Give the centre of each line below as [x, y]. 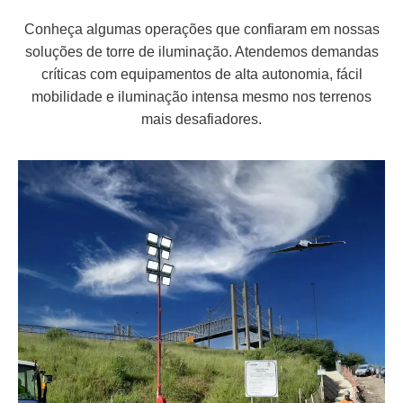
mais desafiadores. [201, 120]
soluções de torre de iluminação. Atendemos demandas [201, 52]
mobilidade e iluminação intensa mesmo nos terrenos [201, 97]
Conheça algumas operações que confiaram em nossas [201, 30]
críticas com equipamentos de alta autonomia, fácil [201, 75]
